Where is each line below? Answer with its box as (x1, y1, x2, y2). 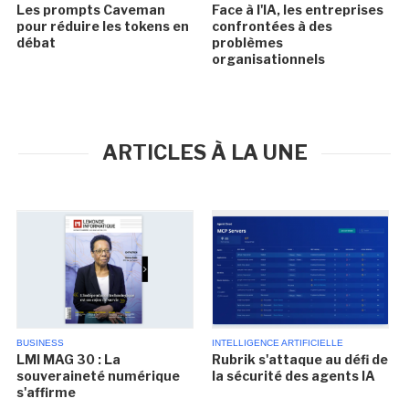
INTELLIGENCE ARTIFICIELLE (211, 338, 343, 349)
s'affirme (16, 384, 77, 401)
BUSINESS (16, 338, 65, 349)
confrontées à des (211, 18, 332, 35)
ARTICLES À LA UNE (101, 141, 308, 165)
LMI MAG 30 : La (16, 351, 121, 368)
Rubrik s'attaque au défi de (211, 351, 388, 368)
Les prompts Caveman (16, 2, 166, 18)
